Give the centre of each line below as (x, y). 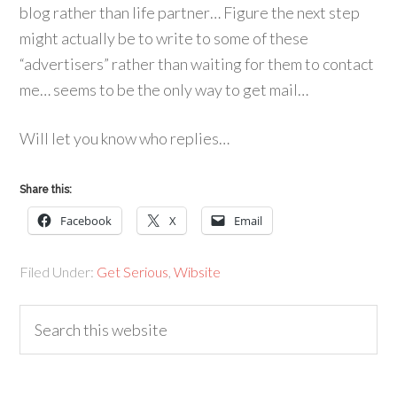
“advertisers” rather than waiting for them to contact (197, 64)
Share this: (46, 190)
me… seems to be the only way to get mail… (164, 90)
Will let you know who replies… (125, 138)
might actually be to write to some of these (164, 38)
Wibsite (198, 272)
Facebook (86, 221)
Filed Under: (58, 272)
